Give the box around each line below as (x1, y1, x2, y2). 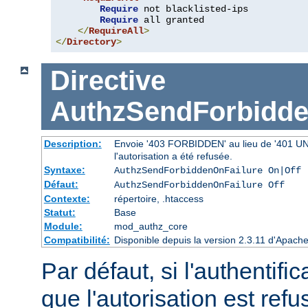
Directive (49, 65, 166, 96)
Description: (43, 137, 102, 149)
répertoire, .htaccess (113, 192, 203, 204)
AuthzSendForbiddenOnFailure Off (113, 179, 285, 190)
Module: (43, 220, 82, 232)
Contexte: (43, 192, 90, 204)
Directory (67, 36, 116, 48)
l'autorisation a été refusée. (113, 150, 232, 162)
